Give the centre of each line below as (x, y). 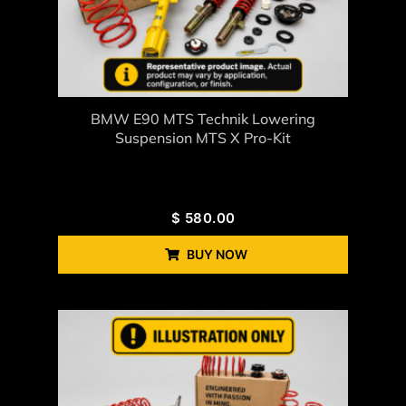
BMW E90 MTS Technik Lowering (203, 119)
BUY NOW (217, 255)
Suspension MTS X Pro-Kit (203, 138)
